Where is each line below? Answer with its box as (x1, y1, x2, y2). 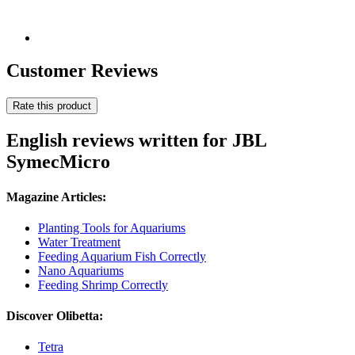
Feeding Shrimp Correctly (38, 277, 168, 292)
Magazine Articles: (6, 189, 106, 204)
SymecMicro (6, 151, 110, 173)
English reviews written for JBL (6, 130, 266, 151)
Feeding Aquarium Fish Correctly (38, 249, 206, 263)
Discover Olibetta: (6, 309, 103, 323)
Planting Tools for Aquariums (38, 220, 185, 235)
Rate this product (13, 100, 91, 113)
